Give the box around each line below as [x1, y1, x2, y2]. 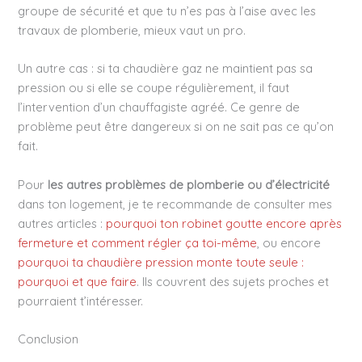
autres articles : [18, 215, 107, 231]
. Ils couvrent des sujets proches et [137, 273, 330, 289]
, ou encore [257, 234, 322, 250]
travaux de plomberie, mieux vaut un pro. [18, 23, 246, 39]
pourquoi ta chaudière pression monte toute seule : [18, 254, 305, 270]
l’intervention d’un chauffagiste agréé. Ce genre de [18, 99, 301, 116]
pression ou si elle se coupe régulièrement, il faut [18, 80, 290, 96]
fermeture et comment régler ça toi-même [18, 234, 258, 250]
